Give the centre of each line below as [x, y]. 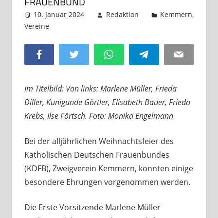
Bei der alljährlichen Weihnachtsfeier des [99, 141]
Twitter [90, 54]
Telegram [164, 54]
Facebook [59, 54]
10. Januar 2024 [59, 15]
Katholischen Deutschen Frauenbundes [97, 155]
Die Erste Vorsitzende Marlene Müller [92, 208]
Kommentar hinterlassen [109, 26]
